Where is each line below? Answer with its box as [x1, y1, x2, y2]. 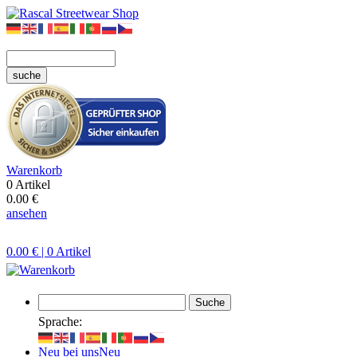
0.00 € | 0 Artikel [6, 245, 91, 259]
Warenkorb [6, 163, 62, 178]
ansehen [6, 206, 47, 221]
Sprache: [38, 315, 82, 329]
